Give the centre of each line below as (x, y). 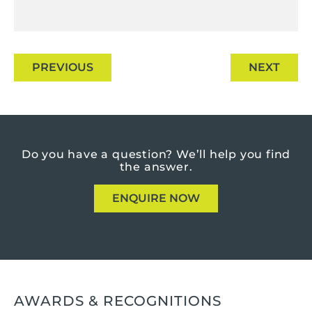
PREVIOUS (63, 67)
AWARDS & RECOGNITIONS (118, 301)
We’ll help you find (232, 154)
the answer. (156, 166)
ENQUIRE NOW (156, 198)
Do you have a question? (97, 154)
